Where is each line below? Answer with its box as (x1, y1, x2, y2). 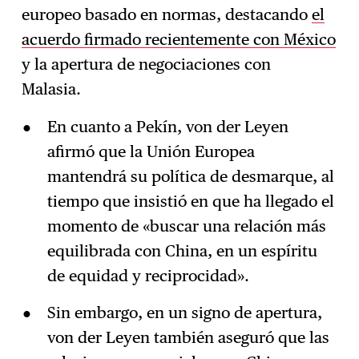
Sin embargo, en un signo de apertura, (46, 303, 322, 323)
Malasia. (22, 79, 90, 99)
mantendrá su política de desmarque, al (46, 166, 334, 186)
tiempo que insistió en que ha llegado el (46, 191, 334, 211)
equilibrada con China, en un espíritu (46, 240, 317, 260)
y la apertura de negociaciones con (22, 54, 272, 74)
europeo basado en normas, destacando (22, 4, 313, 24)
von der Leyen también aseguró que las (46, 328, 329, 348)
